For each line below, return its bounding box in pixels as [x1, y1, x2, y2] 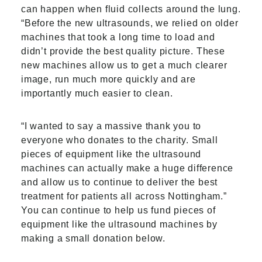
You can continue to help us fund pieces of [21, 205, 216, 215]
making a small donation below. [21, 233, 166, 243]
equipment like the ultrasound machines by [21, 219, 218, 229]
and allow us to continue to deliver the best [21, 177, 218, 187]
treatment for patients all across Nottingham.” [21, 191, 227, 201]
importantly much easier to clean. [21, 88, 173, 98]
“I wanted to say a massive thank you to [21, 121, 202, 131]
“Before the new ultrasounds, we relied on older [21, 18, 239, 28]
